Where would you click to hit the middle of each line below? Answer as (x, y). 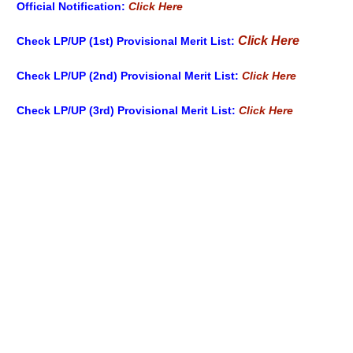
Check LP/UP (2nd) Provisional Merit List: (128, 76)
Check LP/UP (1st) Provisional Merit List (124, 41)
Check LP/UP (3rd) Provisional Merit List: (126, 111)
